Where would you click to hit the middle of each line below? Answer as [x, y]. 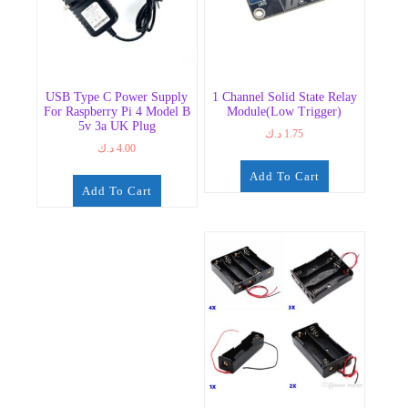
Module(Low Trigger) [285, 111]
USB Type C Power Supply [117, 97]
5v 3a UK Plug [117, 126]
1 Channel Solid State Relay [284, 97]
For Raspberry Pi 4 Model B [117, 111]
